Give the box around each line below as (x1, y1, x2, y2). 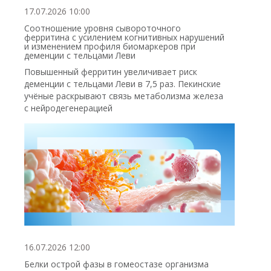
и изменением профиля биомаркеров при (24, 40, 195, 52)
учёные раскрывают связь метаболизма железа (24, 90, 223, 102)
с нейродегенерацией (24, 102, 113, 114)
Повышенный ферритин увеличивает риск (24, 65, 197, 77)
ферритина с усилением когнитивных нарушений (24, 31, 224, 43)
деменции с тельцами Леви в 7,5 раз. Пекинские (24, 77, 221, 90)
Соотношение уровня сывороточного (24, 22, 181, 34)
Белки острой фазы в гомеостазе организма (24, 258, 209, 270)
